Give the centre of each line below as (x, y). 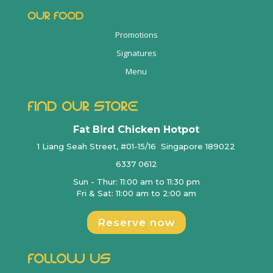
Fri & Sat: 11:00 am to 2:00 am (136, 193)
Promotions (136, 34)
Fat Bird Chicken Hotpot (136, 129)
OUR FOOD (55, 15)
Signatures (136, 53)
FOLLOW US (69, 259)
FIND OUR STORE (82, 106)
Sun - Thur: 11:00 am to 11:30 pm (136, 182)
